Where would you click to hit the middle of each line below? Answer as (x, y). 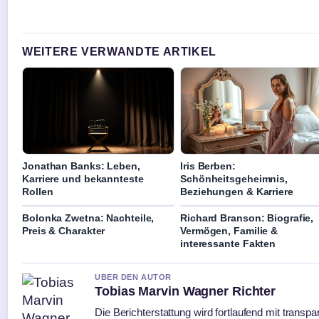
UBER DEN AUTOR (133, 277)
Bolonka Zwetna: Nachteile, (88, 218)
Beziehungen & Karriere (237, 191)
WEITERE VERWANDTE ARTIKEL (119, 51)
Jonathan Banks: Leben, (81, 166)
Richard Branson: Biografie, (247, 218)
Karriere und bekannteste (83, 178)
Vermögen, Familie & (229, 230)
